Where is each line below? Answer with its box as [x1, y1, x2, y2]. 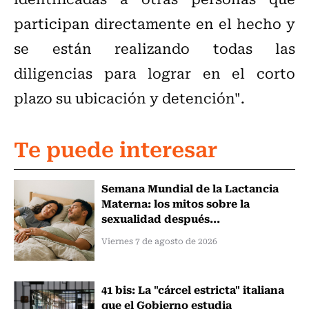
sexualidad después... [101, 210, 220, 227]
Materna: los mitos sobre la [101, 195, 250, 212]
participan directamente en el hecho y [14, 12, 295, 34]
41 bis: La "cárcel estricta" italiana [101, 280, 284, 297]
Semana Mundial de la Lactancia [101, 179, 279, 197]
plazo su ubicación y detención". [14, 87, 245, 109]
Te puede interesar [14, 132, 217, 165]
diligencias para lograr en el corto [14, 62, 295, 84]
